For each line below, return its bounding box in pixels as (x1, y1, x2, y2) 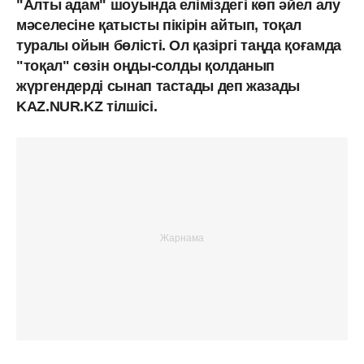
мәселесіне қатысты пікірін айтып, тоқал (16, 16, 301, 33)
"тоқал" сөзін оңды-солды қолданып (16, 57, 275, 74)
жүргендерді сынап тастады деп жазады (16, 77, 301, 94)
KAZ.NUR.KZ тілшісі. (16, 97, 158, 115)
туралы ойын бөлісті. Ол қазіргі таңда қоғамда (16, 37, 341, 54)
